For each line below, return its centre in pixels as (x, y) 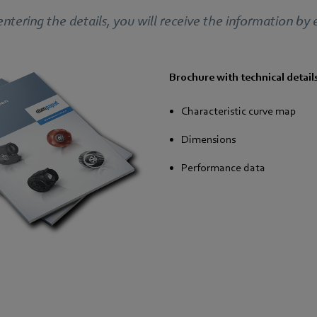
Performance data (224, 168)
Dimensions (208, 139)
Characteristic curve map (239, 111)
